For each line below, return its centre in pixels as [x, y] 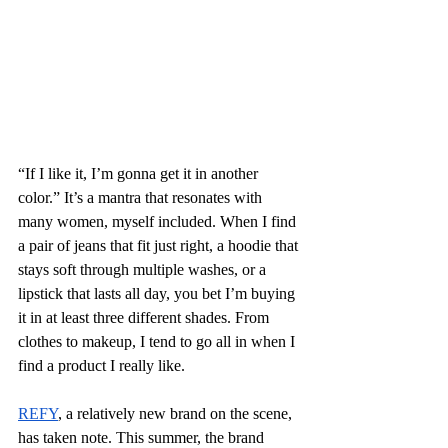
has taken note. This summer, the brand [143, 437]
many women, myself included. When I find [159, 221]
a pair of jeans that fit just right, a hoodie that [160, 245]
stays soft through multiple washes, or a [144, 269]
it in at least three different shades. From [145, 317]
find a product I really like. [101, 365]
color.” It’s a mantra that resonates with [142, 197]
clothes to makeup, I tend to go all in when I [158, 341]
